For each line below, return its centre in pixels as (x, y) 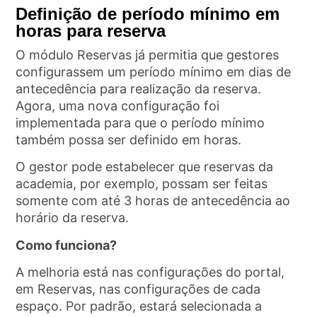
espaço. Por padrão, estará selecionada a (139, 306)
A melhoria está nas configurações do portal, (150, 272)
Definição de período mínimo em (148, 14)
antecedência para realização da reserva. (139, 89)
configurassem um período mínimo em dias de (154, 72)
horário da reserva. (74, 218)
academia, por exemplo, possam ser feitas (142, 184)
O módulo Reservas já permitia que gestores (148, 55)
